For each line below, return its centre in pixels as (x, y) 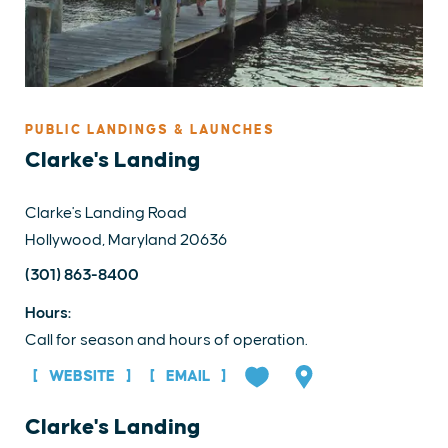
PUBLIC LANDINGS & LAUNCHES (150, 129)
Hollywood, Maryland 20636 (126, 239)
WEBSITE (82, 376)
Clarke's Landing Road (106, 212)
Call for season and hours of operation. (166, 339)
